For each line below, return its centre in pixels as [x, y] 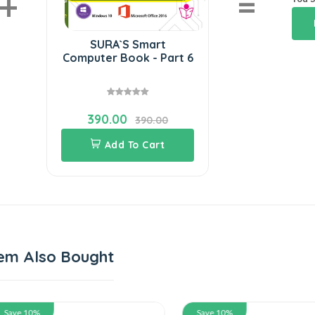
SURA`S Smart [128, 44]
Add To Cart [135, 144]
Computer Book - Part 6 [128, 57]
